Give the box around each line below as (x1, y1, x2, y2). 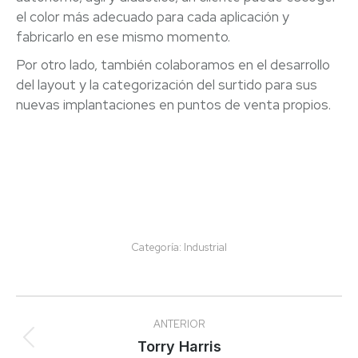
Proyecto (177, 336, 237, 354)
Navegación (15, 295, 179, 330)
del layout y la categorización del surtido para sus (16, 76, 317, 93)
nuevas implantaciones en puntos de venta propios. (16, 96, 331, 113)
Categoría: (131, 241, 184, 254)
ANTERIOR (153, 317, 205, 331)
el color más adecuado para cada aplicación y (16, 8, 289, 26)
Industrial (184, 241, 227, 254)
